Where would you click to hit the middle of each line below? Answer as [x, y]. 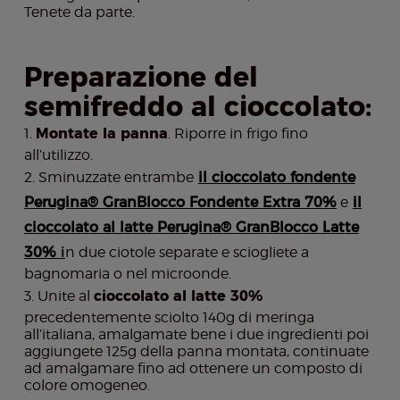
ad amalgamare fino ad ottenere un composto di [193, 369]
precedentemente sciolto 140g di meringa [169, 318]
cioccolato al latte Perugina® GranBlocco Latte [191, 228]
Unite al [65, 296]
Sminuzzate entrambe [116, 178]
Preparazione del [141, 78]
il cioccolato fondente [276, 178]
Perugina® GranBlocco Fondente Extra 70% [180, 203]
